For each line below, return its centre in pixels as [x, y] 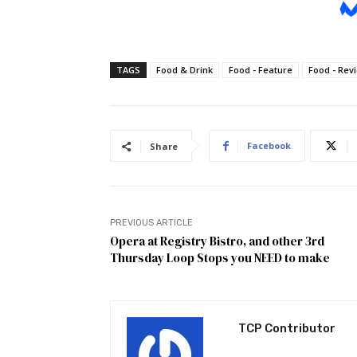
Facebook [269, 146]
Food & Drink [184, 70]
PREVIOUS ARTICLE [151, 223]
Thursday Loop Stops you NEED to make [220, 258]
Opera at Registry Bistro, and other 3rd [217, 241]
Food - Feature [261, 70]
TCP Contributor [287, 329]
